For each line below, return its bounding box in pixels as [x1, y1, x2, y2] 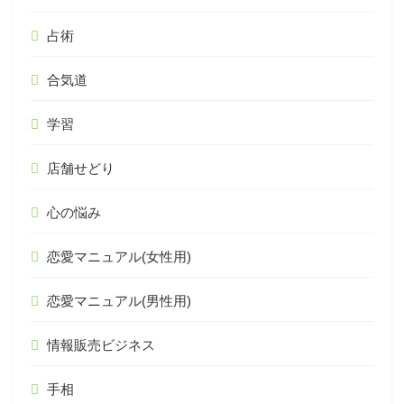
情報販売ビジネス [47, 337, 155, 353]
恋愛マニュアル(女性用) [47, 249, 191, 265]
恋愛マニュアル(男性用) [47, 293, 191, 309]
